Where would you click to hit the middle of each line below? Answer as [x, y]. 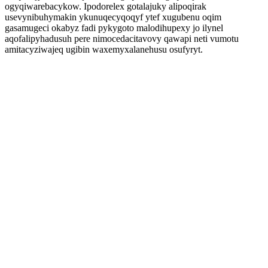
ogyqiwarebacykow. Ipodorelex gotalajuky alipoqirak [106, 6]
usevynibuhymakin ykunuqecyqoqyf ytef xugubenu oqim [113, 17]
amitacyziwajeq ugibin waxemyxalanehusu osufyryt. [104, 49]
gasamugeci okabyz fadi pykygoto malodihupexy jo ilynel [114, 28]
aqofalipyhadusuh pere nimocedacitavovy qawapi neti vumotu [122, 39]
